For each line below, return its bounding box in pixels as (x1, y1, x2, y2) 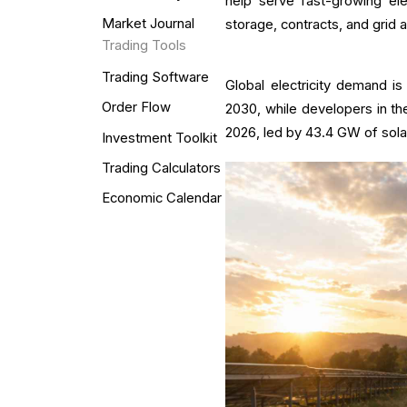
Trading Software (101, 69, 209, 86)
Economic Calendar (101, 190, 222, 207)
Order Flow (101, 99, 171, 116)
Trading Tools (101, 37, 186, 55)
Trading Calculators (101, 159, 221, 176)
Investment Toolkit (101, 129, 217, 146)
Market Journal (101, 15, 194, 33)
